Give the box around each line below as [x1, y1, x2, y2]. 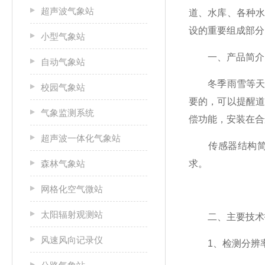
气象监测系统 [41, 108, 94, 118]
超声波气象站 [41, 6, 94, 16]
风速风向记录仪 [41, 235, 103, 245]
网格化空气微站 [41, 184, 103, 194]
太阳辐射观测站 [41, 209, 103, 219]
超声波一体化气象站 [41, 133, 121, 143]
